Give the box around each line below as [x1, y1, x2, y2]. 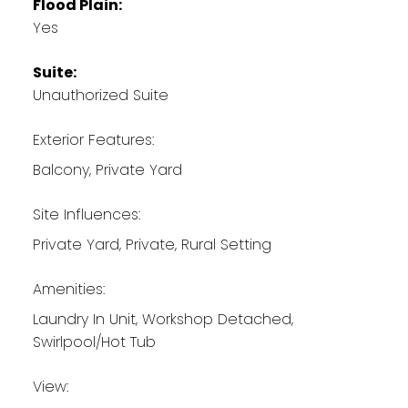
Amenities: [32, 278, 105, 300]
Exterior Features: [32, 128, 154, 150]
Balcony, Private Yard [32, 158, 182, 180]
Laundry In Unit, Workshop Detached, [32, 308, 293, 330]
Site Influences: [32, 203, 140, 225]
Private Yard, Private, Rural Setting [32, 233, 271, 255]
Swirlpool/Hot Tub [32, 331, 156, 352]
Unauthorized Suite [32, 84, 168, 106]
